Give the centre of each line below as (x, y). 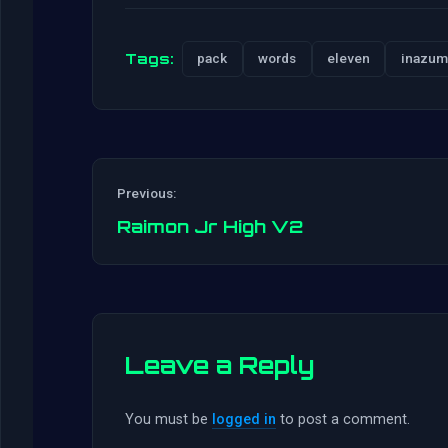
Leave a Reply (219, 364)
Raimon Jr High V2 (210, 225)
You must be (168, 419)
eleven (348, 58)
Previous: (146, 192)
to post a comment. (343, 419)
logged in (244, 419)
